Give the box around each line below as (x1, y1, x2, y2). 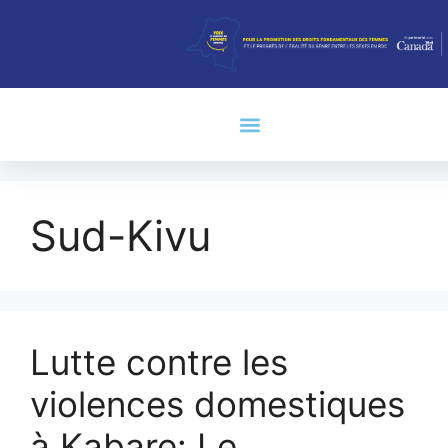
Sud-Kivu (30, 210, 211, 261)
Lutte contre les (30, 341, 288, 383)
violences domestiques (30, 383, 405, 425)
